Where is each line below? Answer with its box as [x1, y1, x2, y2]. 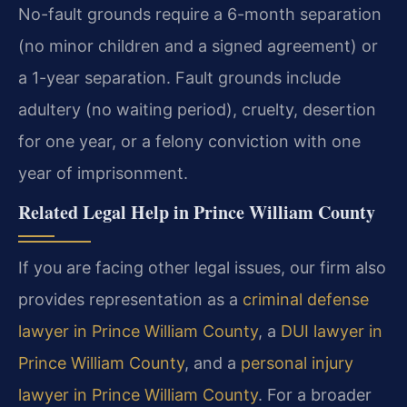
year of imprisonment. [18, 164, 188, 184]
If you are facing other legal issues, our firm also [18, 258, 386, 278]
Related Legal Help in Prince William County [18, 199, 375, 226]
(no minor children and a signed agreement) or [18, 36, 378, 56]
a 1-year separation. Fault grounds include [18, 68, 341, 88]
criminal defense [243, 290, 369, 310]
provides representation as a [18, 290, 243, 310]
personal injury [241, 353, 353, 373]
